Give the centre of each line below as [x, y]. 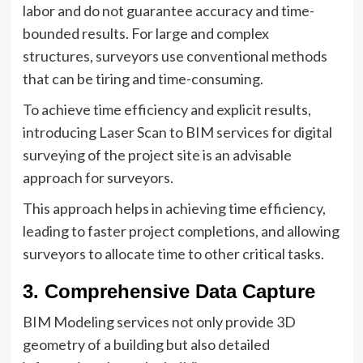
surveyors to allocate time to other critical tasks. [173, 254]
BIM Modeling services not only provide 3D [159, 322]
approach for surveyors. [98, 177]
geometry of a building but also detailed [146, 344]
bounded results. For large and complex [145, 33]
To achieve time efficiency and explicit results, [167, 109]
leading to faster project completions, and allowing [181, 231]
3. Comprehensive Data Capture [169, 291]
